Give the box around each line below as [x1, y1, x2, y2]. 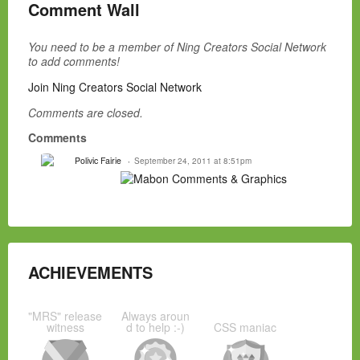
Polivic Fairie [75, 154, 121, 167]
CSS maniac [214, 319, 276, 336]
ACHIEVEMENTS [28, 260, 153, 284]
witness [46, 319, 84, 336]
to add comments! [28, 53, 120, 70]
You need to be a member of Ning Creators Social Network [28, 39, 326, 55]
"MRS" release [28, 308, 102, 325]
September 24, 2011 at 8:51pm [134, 155, 252, 167]
